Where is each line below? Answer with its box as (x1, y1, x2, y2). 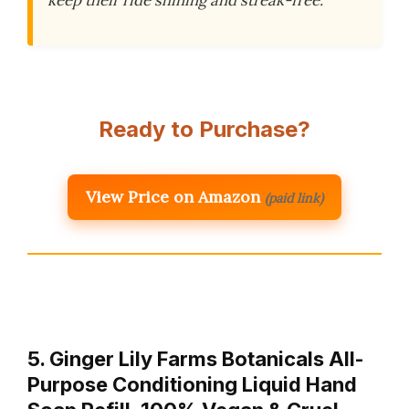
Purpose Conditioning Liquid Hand (27, 372, 357, 396)
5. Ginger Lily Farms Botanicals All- (27, 346, 364, 371)
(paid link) (265, 189, 323, 206)
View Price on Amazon (86, 185, 260, 207)
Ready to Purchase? (99, 115, 310, 142)
